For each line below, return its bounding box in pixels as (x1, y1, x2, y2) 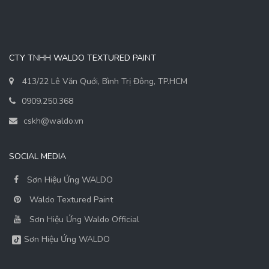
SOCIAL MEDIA (9, 151, 66, 163)
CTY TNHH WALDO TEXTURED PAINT (9, 52, 156, 64)
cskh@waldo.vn (23, 115, 83, 127)
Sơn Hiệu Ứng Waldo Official (29, 214, 139, 226)
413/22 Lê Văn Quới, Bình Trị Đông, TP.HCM (22, 76, 187, 88)
